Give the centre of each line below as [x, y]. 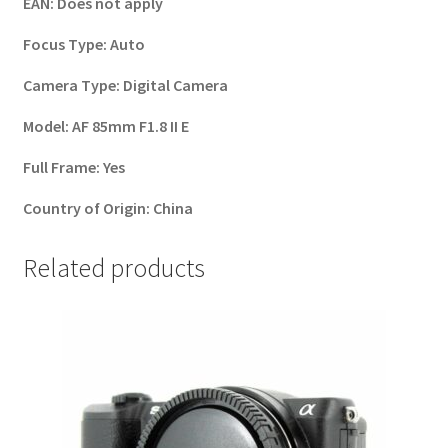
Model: [47, 125]
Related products [113, 267]
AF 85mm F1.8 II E [130, 125]
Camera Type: [72, 84]
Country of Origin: [87, 207]
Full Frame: [62, 166]
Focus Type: [66, 43]
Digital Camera [175, 84]
